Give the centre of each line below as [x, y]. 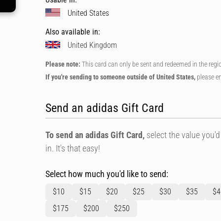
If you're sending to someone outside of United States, [120, 77]
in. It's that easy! [73, 148]
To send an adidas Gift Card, [95, 135]
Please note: [63, 64]
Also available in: [73, 32]
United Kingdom [92, 45]
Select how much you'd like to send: [107, 174]
